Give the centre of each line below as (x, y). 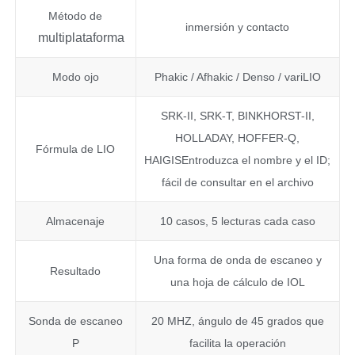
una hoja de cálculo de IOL (237, 282)
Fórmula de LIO (76, 149)
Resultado (76, 271)
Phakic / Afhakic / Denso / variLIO (237, 77)
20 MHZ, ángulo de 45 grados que (237, 321)
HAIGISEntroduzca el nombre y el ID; (238, 160)
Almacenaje (76, 221)
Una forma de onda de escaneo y (237, 260)
